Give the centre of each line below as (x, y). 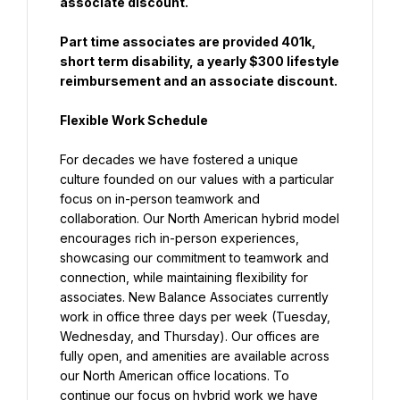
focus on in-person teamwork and (160, 199)
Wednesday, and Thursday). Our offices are (190, 336)
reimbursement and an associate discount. (199, 81)
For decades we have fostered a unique (179, 159)
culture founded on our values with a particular (197, 179)
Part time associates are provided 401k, (188, 42)
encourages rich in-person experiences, (179, 238)
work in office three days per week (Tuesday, (195, 317)
